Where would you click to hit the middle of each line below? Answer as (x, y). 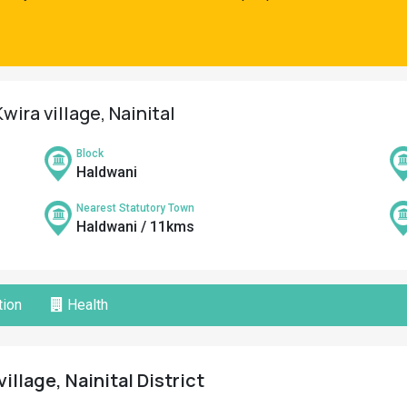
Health (86, 305)
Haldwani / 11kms (135, 227)
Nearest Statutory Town (135, 208)
